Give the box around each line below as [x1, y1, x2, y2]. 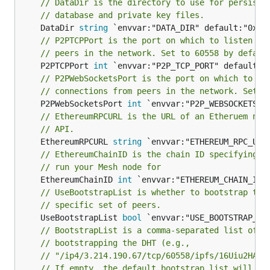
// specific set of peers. [40, 200, 161, 210]
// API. [40, 124, 74, 134]
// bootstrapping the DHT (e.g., [40, 238, 190, 248]
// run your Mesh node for [40, 162, 161, 172]
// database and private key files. [40, 10, 204, 20]
